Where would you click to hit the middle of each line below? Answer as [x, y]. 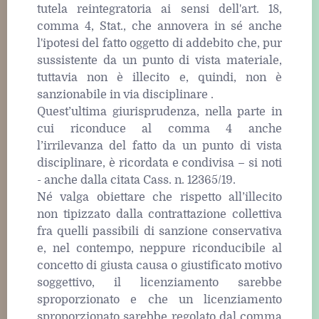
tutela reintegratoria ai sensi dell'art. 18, [159, 10]
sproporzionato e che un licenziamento [159, 300]
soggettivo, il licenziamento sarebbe [159, 283]
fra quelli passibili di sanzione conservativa [159, 232]
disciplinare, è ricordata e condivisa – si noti [159, 163]
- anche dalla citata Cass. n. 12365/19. [136, 181]
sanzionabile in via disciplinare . [125, 95]
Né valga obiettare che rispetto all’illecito [159, 198]
